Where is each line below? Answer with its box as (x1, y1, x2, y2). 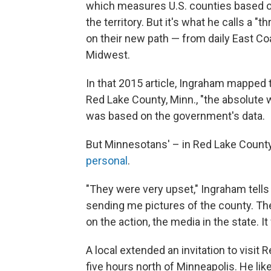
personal (86, 154, 128, 167)
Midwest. (86, 48, 130, 61)
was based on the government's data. (86, 109, 265, 122)
